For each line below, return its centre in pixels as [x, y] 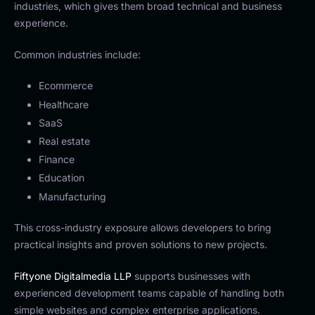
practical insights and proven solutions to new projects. [141, 244]
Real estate [64, 141]
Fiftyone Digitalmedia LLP [73, 276]
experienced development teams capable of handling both [149, 292]
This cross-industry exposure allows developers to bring [143, 227]
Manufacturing [72, 196]
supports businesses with [191, 276]
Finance [57, 160]
